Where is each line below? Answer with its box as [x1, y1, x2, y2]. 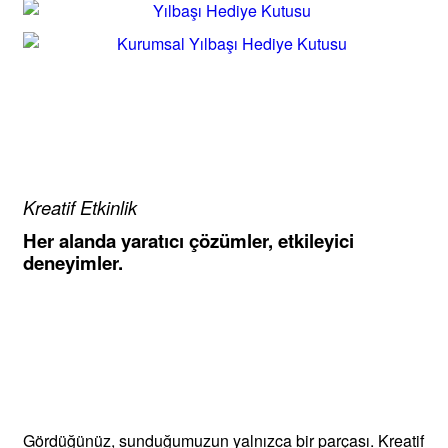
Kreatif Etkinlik [23, 194, 137, 221]
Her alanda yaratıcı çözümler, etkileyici [23, 227, 354, 255]
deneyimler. [23, 249, 123, 277]
